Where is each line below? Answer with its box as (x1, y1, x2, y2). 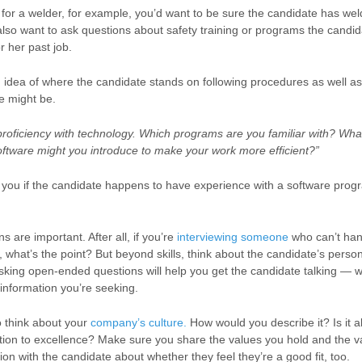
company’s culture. (90, 316, 187, 329)
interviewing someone (177, 230, 288, 243)
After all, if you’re (88, 230, 177, 243)
